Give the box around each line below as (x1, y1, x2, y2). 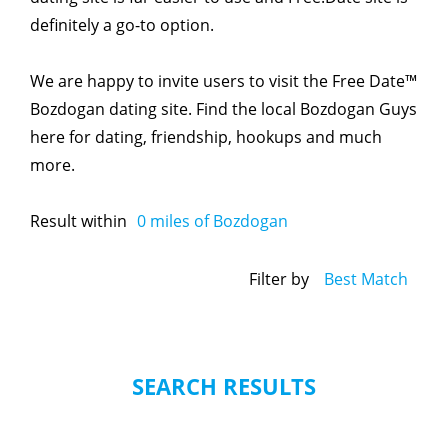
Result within (30, 209, 127, 232)
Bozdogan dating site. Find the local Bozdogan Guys (30, 97, 417, 120)
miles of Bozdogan (146, 209, 288, 232)
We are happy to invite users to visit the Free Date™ (30, 69, 417, 92)
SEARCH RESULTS (132, 371, 316, 402)
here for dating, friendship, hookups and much (30, 125, 382, 148)
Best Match (324, 268, 408, 291)
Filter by (249, 268, 309, 291)
